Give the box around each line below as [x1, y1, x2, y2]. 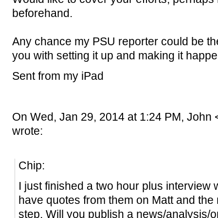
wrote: [12, 125, 43, 138]
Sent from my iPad [12, 70, 104, 83]
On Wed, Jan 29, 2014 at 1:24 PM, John [12, 111, 215, 124]
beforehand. [12, 7, 73, 20]
